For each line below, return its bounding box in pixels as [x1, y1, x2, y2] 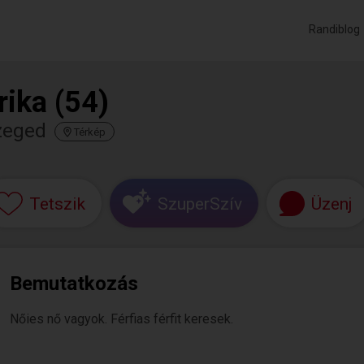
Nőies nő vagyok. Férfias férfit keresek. [10, 311, 233, 327]
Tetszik [28, 193, 85, 214]
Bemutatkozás [10, 272, 138, 295]
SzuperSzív [158, 193, 242, 214]
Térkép [74, 126, 106, 138]
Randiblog [309, 23, 360, 36]
